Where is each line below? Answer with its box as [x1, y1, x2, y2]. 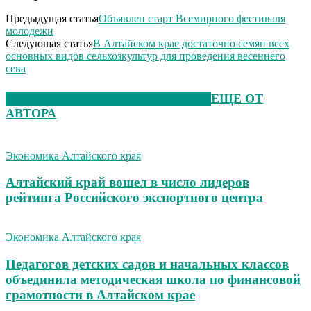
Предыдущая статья [6, 12, 99, 24]
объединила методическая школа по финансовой [6, 271, 301, 287]
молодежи [6, 24, 53, 37]
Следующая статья [6, 37, 93, 49]
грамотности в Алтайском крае [6, 287, 195, 302]
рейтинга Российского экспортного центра [6, 190, 263, 205]
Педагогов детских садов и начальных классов [6, 256, 289, 271]
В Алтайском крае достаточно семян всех [93, 37, 289, 49]
